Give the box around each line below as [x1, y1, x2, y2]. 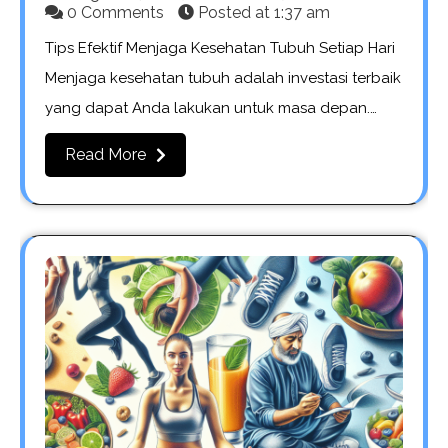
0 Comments [63, 2, 168, 22]
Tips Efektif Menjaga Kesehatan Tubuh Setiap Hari [45, 38, 395, 57]
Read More [65, 144, 146, 164]
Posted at [194, 2, 274, 22]
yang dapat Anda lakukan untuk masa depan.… [45, 98, 377, 117]
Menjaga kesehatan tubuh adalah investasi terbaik [45, 68, 401, 87]
